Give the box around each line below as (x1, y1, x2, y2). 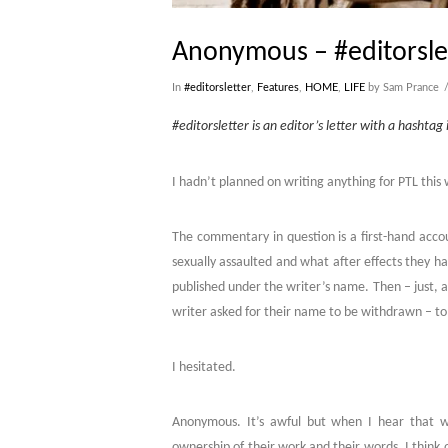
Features (257, 82, 299, 93)
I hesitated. (172, 359, 236, 375)
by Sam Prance (365, 82, 439, 93)
